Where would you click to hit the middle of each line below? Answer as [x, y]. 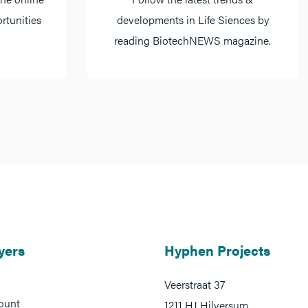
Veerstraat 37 [195, 285]
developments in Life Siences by [192, 20]
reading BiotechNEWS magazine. [192, 41]
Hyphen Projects [217, 250]
